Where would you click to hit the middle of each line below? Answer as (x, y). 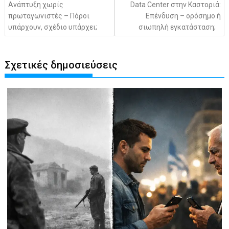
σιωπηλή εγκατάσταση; (177, 27)
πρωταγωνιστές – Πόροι (49, 16)
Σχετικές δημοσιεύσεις (61, 65)
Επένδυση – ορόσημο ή (183, 16)
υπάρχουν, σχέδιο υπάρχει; (53, 27)
